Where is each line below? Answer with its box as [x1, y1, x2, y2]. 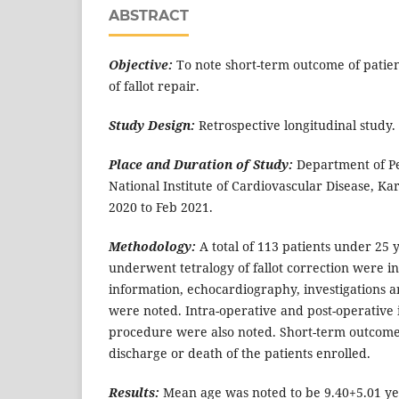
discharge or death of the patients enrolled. [109, 345, 370, 362]
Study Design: [109, 117, 195, 134]
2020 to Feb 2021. [109, 199, 213, 216]
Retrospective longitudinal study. [199, 117, 395, 134]
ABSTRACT [109, 7, 189, 24]
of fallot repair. [109, 77, 199, 94]
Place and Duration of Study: [109, 156, 293, 174]
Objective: [109, 56, 173, 73]
